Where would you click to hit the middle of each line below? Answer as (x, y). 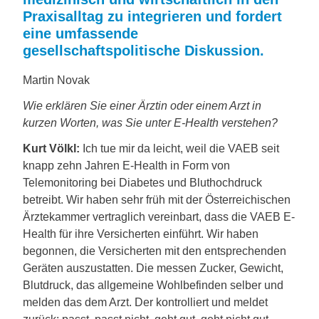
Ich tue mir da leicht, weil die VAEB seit (179, 148)
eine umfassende (80, 33)
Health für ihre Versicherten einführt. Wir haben (141, 234)
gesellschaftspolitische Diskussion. (143, 51)
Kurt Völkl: (51, 148)
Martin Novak (56, 80)
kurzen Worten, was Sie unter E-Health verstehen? (150, 123)
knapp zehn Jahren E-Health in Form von (126, 166)
